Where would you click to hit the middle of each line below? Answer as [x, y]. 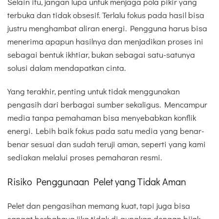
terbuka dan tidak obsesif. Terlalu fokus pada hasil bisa [106, 15]
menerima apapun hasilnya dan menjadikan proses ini [105, 41]
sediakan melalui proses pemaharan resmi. [85, 157]
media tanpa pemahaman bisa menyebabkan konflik [102, 117]
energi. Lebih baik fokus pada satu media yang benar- [106, 131]
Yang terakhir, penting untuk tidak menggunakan [94, 91]
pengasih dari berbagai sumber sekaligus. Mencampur [107, 104]
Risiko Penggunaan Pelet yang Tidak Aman [97, 182]
